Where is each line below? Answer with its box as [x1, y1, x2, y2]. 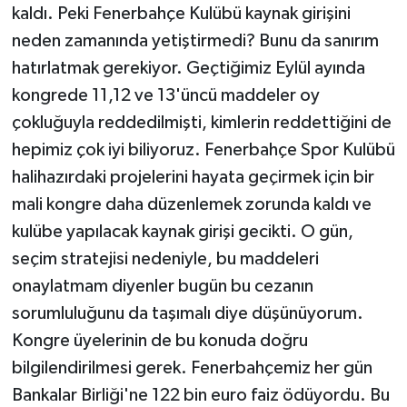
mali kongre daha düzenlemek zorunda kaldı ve [11, 194, 372, 213]
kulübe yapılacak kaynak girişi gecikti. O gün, [11, 222, 353, 241]
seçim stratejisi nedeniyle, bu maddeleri [11, 249, 319, 268]
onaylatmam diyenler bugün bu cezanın [11, 276, 313, 295]
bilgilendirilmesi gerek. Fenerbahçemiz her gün [11, 358, 372, 377]
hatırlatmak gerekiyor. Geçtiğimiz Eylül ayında [11, 58, 365, 77]
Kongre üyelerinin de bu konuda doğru [11, 331, 308, 350]
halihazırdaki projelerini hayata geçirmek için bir [11, 167, 374, 186]
